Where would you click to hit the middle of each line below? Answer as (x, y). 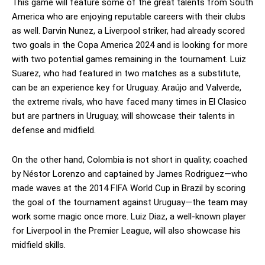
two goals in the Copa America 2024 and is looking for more (130, 45)
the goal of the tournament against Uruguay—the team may (130, 202)
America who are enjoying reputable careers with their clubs (129, 16)
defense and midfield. (54, 130)
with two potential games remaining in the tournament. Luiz (129, 59)
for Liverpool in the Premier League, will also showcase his (126, 230)
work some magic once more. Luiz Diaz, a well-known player (129, 216)
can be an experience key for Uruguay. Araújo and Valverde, (127, 87)
